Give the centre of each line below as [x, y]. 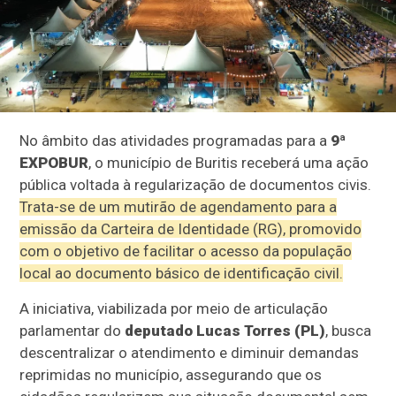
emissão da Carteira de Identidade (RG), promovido [191, 228]
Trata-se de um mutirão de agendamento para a [179, 206]
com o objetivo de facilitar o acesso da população [186, 251]
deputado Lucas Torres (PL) [225, 330]
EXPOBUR [54, 162]
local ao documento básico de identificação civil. [182, 273]
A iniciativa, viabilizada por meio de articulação [174, 308]
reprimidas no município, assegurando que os [171, 374]
